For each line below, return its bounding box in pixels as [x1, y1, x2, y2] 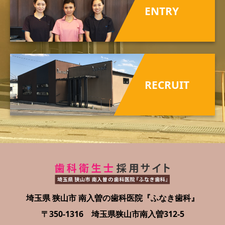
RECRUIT [145, 77, 189, 92]
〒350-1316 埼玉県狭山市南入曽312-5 [41, 208, 184, 220]
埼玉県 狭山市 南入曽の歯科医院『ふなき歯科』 [26, 192, 199, 204]
